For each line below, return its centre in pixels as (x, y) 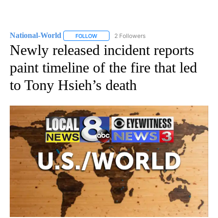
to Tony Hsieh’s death (73, 85)
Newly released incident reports (102, 50)
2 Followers (130, 36)
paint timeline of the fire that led (103, 67)
